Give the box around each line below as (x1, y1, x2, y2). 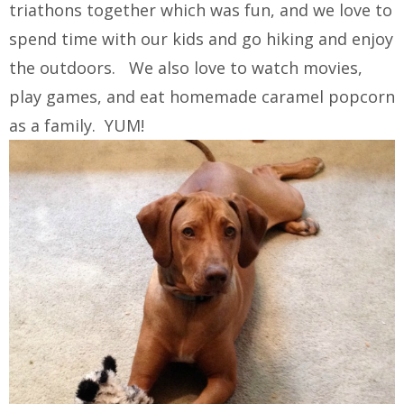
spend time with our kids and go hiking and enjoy (9, 28, 393, 50)
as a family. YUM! (9, 115, 149, 137)
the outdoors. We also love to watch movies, (9, 57, 363, 79)
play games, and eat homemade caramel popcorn (9, 86, 395, 108)
